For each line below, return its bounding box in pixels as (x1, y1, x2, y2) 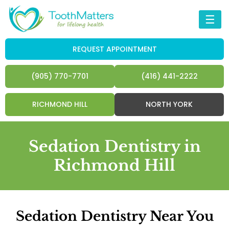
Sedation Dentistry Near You (15, 208, 214, 225)
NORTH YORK (146, 99, 193, 110)
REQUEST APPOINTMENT (72, 44, 157, 55)
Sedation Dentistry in (28, 137, 201, 156)
